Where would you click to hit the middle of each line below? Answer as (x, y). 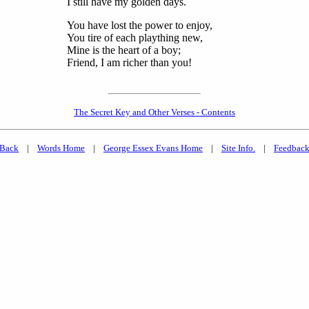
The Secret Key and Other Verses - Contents (154, 112)
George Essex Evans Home (153, 148)
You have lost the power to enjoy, (140, 26)
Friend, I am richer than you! (129, 63)
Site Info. (238, 148)
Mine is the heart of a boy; (124, 50)
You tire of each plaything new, (135, 38)
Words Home (61, 148)
